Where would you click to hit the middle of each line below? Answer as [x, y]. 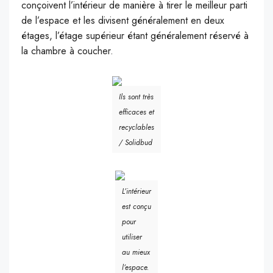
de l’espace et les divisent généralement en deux [123, 21]
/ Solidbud [136, 143]
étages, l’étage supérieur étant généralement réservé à [135, 36]
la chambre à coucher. [67, 51]
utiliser [132, 237]
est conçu [136, 207]
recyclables [136, 128]
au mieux [136, 253]
